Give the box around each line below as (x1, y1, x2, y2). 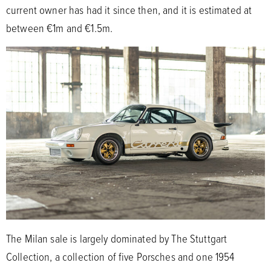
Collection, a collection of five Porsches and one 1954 (6, 248, 235, 264)
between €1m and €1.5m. (6, 19, 113, 36)
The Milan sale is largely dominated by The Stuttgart (6, 230, 227, 246)
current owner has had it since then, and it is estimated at (6, 1, 252, 18)
